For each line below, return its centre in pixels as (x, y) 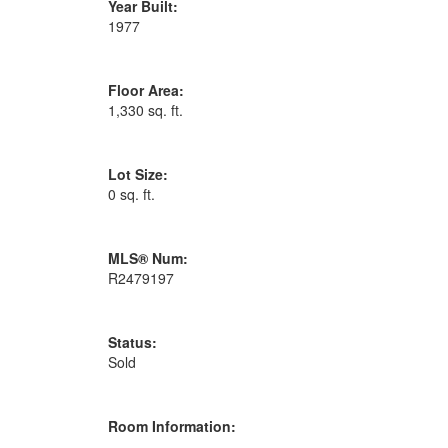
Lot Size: (137, 173)
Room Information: (171, 425)
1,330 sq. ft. (145, 109)
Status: (132, 341)
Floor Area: (145, 89)
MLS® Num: (147, 257)
